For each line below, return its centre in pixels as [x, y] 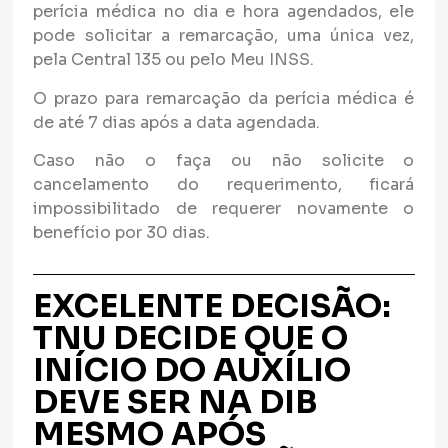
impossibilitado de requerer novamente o [224, 208]
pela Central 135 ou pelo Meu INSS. [174, 60]
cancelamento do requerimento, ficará [224, 184]
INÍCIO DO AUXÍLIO [192, 370]
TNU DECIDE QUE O [191, 338]
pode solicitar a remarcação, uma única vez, [224, 36]
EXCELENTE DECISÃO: [212, 306]
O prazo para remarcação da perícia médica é [224, 98]
